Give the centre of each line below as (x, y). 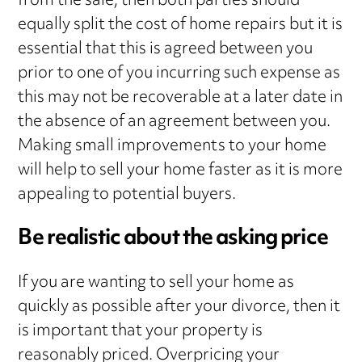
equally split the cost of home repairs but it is (181, 26)
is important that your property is (141, 332)
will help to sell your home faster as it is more (181, 171)
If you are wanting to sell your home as (156, 283)
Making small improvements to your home (173, 147)
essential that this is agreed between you (166, 50)
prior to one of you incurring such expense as (179, 74)
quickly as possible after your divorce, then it (179, 307)
